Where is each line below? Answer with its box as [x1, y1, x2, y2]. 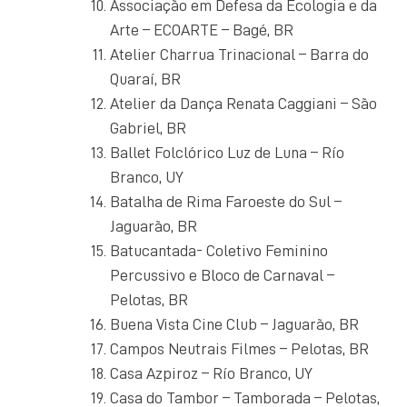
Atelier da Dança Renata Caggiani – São [110, 94, 377, 112]
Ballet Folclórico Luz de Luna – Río [110, 144, 344, 161]
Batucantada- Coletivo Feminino [110, 242, 328, 259]
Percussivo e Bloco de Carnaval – [110, 266, 334, 283]
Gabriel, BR [110, 119, 186, 136]
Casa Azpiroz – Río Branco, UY [110, 364, 313, 382]
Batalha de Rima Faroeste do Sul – [110, 193, 342, 210]
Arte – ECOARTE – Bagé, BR [110, 21, 293, 38]
